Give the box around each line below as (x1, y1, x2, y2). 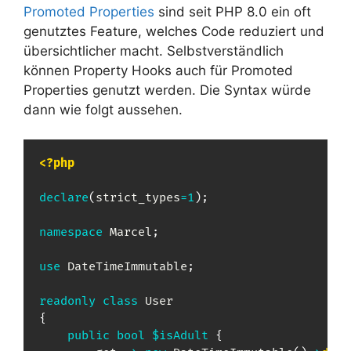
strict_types (96, 190, 180, 206)
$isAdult (152, 328, 208, 344)
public (67, 328, 110, 344)
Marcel (110, 225, 152, 241)
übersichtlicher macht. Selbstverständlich (24, 42, 284, 59)
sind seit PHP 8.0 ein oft (154, 3, 311, 20)
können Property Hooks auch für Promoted (24, 62, 293, 78)
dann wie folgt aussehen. (24, 101, 183, 118)
